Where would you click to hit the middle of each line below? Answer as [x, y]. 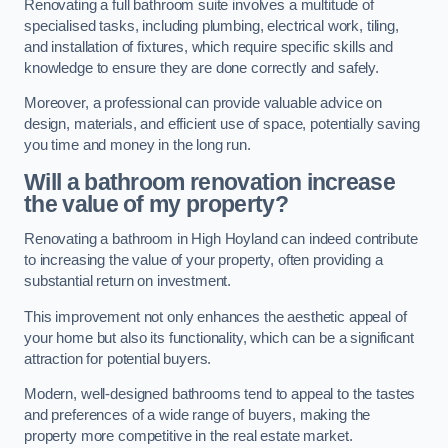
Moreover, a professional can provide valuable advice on [203, 103]
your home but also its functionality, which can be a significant [219, 337]
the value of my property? [156, 203]
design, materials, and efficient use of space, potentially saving [222, 124]
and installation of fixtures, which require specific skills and [208, 46]
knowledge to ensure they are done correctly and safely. [202, 67]
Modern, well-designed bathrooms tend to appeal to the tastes [220, 394]
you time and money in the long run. [137, 145]
